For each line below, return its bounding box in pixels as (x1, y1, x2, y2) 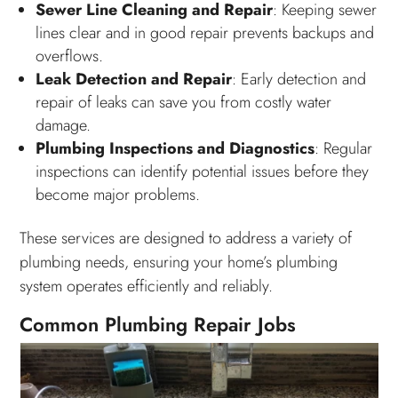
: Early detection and (232, 67, 367, 91)
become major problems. (36, 182, 201, 206)
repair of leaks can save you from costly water (36, 90, 332, 114)
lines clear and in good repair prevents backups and (36, 20, 375, 44)
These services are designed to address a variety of (20, 226, 353, 250)
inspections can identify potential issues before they (36, 159, 370, 183)
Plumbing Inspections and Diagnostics (36, 136, 315, 160)
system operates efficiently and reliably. (20, 274, 274, 298)
